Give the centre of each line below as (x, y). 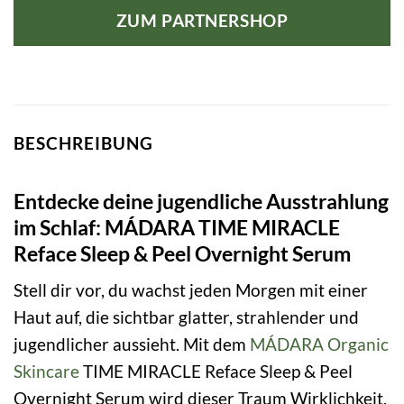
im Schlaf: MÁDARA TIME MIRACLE (177, 227)
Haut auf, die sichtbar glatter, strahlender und (186, 317)
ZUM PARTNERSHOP (202, 21)
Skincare (46, 372)
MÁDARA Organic (319, 344)
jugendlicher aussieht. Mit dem (132, 344)
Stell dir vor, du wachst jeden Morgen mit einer (191, 290)
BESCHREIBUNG (83, 143)
